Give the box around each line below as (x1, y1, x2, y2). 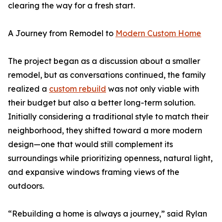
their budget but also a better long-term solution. (8, 98, 195, 108)
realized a (8, 84, 49, 94)
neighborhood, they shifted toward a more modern (8, 125, 202, 135)
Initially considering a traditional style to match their (8, 111, 209, 121)
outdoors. (8, 181, 44, 191)
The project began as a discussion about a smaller (8, 56, 200, 66)
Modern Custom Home (115, 28, 201, 38)
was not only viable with (106, 84, 199, 94)
